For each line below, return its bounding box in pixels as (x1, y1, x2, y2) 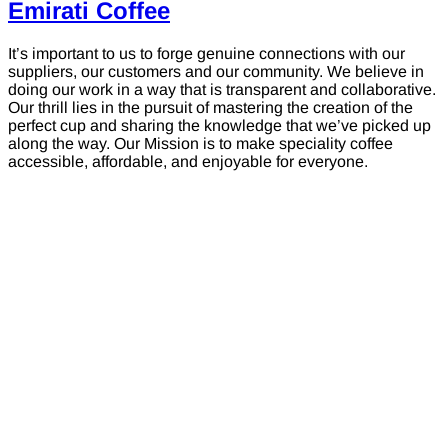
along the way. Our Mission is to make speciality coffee (8, 134, 393, 152)
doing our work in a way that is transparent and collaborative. (8, 80, 436, 98)
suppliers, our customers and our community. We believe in (8, 62, 424, 80)
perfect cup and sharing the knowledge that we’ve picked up (8, 116, 431, 134)
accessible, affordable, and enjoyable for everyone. (8, 152, 368, 170)
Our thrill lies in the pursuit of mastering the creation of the (8, 98, 413, 116)
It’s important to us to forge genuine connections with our (8, 44, 405, 62)
